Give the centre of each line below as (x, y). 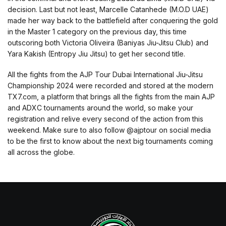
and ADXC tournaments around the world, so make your (100, 107)
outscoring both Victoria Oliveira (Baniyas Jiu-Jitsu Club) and (108, 42)
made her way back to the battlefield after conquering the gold (113, 20)
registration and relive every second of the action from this (105, 119)
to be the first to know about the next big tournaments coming (110, 141)
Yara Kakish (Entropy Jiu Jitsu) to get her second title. (96, 53)
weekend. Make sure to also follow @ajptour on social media (109, 130)
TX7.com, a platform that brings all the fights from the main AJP (111, 96)
